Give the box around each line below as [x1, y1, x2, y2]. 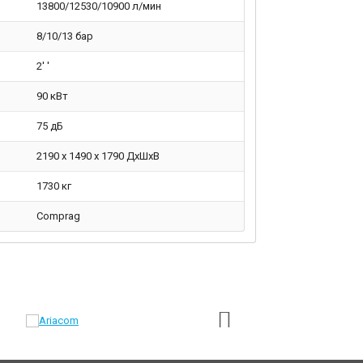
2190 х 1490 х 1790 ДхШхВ [36, 150, 160, 163]
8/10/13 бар [36, 30, 93, 43]
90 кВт [36, 90, 68, 103]
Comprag [36, 210, 80, 223]
